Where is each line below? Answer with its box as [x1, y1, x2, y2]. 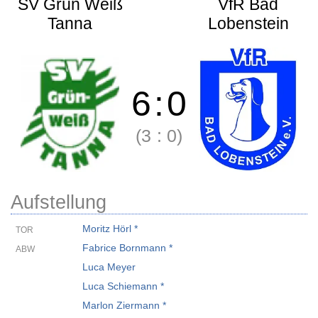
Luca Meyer [82, 261, 136, 273]
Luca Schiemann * [82, 280, 164, 292]
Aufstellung [11, 192, 106, 213]
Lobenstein [207, 14, 289, 33]
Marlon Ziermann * [82, 300, 166, 311]
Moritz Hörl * [82, 223, 138, 234]
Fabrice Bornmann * [82, 242, 172, 253]
